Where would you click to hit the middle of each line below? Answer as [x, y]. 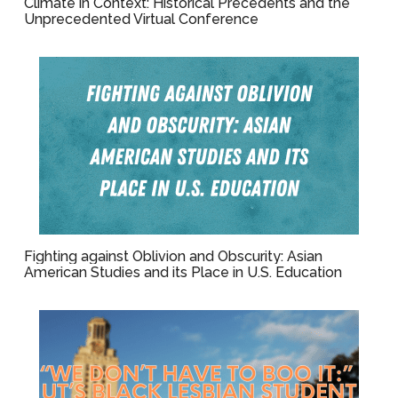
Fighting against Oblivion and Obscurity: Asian [174, 256]
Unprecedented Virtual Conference [142, 19]
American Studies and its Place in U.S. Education [183, 272]
